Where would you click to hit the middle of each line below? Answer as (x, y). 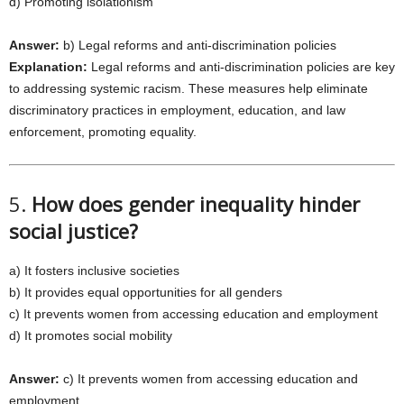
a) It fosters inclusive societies (94, 271)
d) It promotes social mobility (91, 335)
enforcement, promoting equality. (103, 132)
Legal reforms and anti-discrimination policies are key (241, 67)
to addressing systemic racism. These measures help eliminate (188, 88)
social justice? (73, 231)
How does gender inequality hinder (196, 204)
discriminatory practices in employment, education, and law (177, 110)
